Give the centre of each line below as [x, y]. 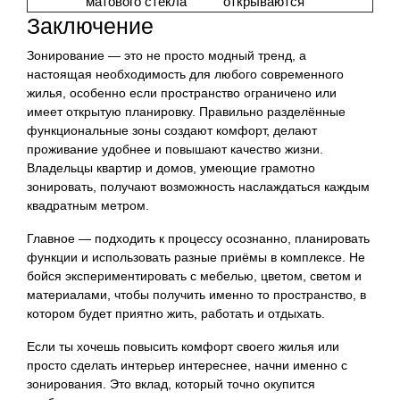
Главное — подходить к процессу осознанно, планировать [198, 238]
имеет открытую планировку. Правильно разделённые [186, 111]
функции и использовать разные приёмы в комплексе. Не [196, 257]
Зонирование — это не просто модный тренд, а [167, 55]
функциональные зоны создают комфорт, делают [172, 130]
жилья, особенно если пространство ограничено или [182, 92]
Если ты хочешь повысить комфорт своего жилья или [183, 346]
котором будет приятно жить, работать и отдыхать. [176, 313]
